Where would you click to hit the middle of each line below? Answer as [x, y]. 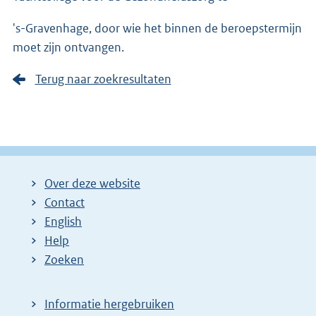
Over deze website [92, 184]
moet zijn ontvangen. [68, 47]
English [63, 222]
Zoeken [64, 260]
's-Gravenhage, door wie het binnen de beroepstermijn [157, 28]
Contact [65, 203]
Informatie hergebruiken [109, 304]
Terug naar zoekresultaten [103, 79]
